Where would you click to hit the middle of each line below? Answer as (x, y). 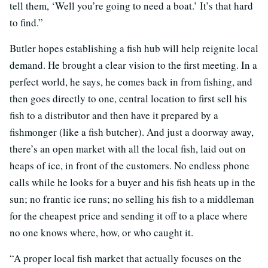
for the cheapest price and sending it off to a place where (129, 215)
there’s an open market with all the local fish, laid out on (128, 148)
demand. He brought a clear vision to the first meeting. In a (133, 65)
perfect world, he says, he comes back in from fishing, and (131, 81)
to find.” (26, 22)
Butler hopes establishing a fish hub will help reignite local (134, 48)
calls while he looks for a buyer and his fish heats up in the (133, 182)
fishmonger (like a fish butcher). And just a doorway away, (132, 132)
